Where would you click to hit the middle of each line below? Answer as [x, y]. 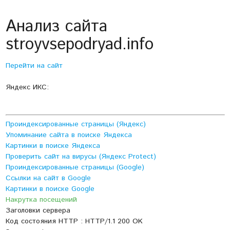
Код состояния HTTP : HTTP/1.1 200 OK [74, 222]
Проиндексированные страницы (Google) [75, 168]
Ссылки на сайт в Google [48, 178]
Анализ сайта [56, 27]
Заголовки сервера [38, 211]
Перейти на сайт [34, 66]
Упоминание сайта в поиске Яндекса [69, 135]
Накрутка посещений [41, 200]
